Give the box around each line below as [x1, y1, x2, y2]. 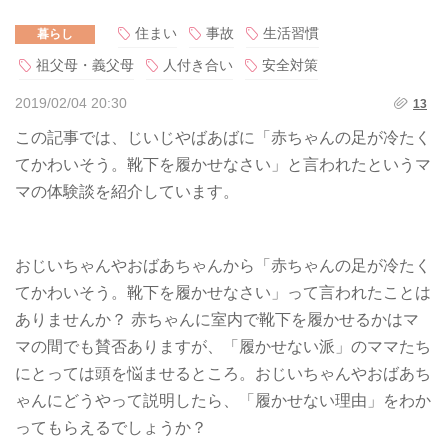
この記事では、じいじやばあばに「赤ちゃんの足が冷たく [15, 128, 431, 146]
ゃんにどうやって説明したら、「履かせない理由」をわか [15, 391, 431, 409]
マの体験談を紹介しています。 [15, 182, 239, 200]
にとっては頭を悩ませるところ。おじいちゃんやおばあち [15, 364, 431, 382]
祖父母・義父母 [36, 56, 134, 73]
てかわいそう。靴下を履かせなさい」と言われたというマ [15, 155, 431, 173]
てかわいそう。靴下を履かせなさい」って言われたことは [15, 283, 431, 301]
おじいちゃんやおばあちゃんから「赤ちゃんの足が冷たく [15, 256, 431, 274]
